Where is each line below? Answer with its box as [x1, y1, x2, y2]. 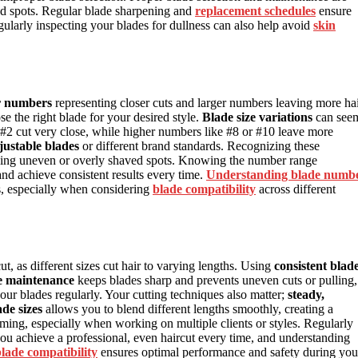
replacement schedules [195, 4, 316, 18]
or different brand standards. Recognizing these [79, 138, 320, 153]
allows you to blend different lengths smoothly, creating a [42, 302, 333, 316]
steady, [288, 288, 324, 302]
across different [256, 181, 336, 196]
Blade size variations [202, 109, 312, 124]
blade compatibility [153, 181, 256, 196]
